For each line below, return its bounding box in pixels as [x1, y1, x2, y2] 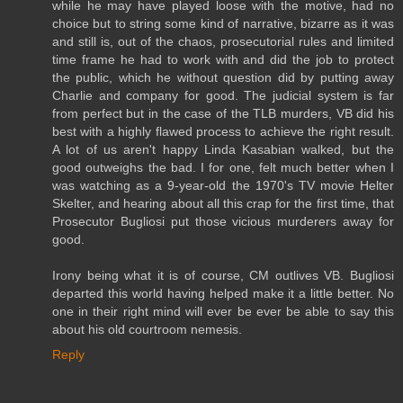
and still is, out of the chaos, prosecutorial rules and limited [52, 33, 394, 49]
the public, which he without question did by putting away [52, 69, 394, 85]
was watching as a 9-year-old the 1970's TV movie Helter [52, 177, 394, 193]
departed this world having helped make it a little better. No [52, 285, 394, 300]
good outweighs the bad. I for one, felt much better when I [52, 159, 394, 175]
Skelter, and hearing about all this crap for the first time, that [52, 195, 394, 210]
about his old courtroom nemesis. [52, 321, 242, 336]
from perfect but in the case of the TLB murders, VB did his [52, 105, 394, 121]
